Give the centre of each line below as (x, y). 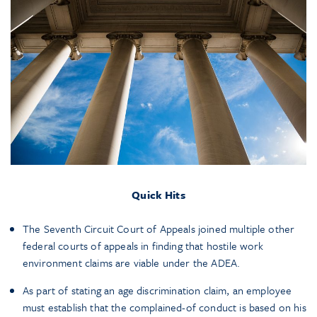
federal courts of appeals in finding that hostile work (143, 246)
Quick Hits (158, 195)
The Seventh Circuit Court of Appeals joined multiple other (159, 229)
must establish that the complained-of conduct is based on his (165, 307)
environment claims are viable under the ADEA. (132, 263)
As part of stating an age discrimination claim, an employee (157, 290)
